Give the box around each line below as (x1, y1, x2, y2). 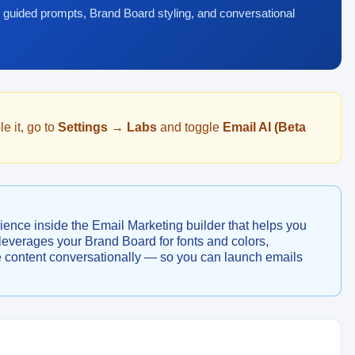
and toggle (156, 120, 223, 134)
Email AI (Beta (222, 120, 306, 134)
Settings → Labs (57, 120, 157, 134)
